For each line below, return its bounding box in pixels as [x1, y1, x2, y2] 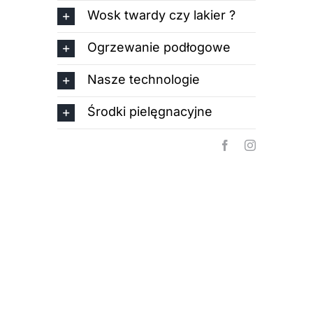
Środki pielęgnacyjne [87, 104, 213, 119]
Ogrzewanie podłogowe [87, 40, 231, 55]
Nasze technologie [87, 72, 201, 87]
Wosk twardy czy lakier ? [87, 8, 236, 23]
